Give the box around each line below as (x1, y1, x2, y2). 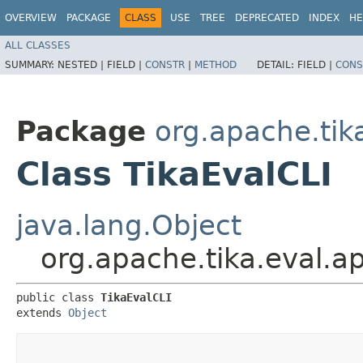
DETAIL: (257, 58, 297, 70)
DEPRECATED (235, 12, 299, 23)
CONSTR (145, 58, 185, 70)
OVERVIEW (5, 12, 57, 23)
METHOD (194, 58, 237, 70)
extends (16, 305, 68, 319)
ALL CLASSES (5, 39, 70, 51)
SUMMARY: (5, 58, 58, 70)
